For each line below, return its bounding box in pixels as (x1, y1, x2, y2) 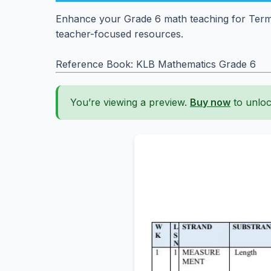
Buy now (190, 96, 230, 108)
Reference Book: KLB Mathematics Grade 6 (56, 58, 256, 70)
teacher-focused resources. (56, 28, 183, 40)
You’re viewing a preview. (70, 96, 190, 108)
